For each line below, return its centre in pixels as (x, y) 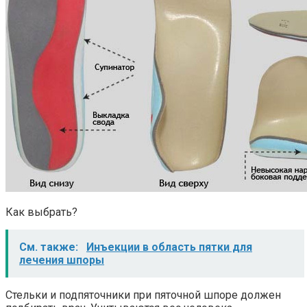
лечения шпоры (62, 260)
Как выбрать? (41, 212)
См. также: (50, 247)
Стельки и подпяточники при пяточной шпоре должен (143, 295)
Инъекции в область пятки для (169, 247)
